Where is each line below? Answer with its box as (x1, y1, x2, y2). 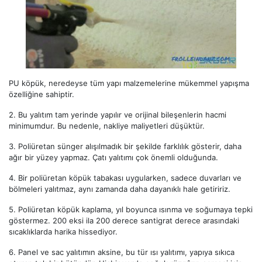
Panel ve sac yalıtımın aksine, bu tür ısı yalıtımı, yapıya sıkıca (18, 247, 235, 257)
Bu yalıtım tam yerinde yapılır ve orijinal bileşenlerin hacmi (18, 110, 226, 120)
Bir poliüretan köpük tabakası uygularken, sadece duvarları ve (18, 173, 242, 183)
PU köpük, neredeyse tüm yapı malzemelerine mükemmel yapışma (9, 78, 249, 88)
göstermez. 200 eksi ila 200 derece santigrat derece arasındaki (9, 216, 239, 226)
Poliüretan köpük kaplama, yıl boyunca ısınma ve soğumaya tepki (18, 205, 253, 215)
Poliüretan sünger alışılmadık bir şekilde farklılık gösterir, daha (18, 142, 242, 151)
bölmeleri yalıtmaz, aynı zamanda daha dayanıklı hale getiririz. (9, 184, 230, 194)
